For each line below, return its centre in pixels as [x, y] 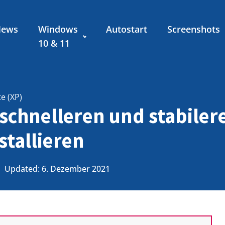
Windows [58, 29]
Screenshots [193, 29]
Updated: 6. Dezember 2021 [57, 169]
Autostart [126, 29]
